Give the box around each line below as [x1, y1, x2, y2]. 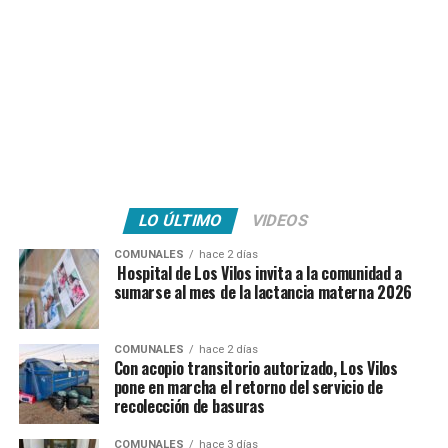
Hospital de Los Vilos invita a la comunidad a [113, 261, 402, 285]
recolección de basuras [113, 394, 265, 418]
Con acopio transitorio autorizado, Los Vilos [113, 356, 398, 380]
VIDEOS [250, 211, 312, 230]
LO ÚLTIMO [137, 211, 226, 230]
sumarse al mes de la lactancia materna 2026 [113, 280, 412, 304]
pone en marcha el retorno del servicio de [113, 375, 383, 399]
